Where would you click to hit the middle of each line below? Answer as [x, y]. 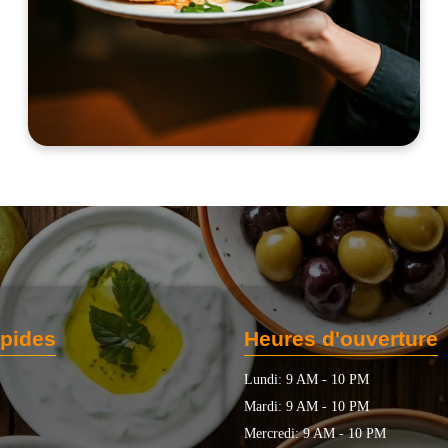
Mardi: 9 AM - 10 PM [306, 405]
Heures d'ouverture [341, 338]
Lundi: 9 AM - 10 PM [306, 378]
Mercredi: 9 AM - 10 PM [315, 432]
